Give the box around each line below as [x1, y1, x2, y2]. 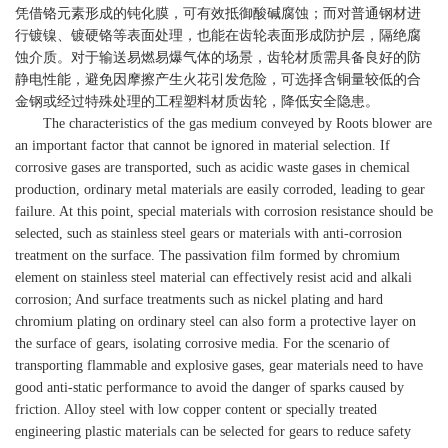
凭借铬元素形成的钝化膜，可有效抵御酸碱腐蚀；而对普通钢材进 [15, 6, 421, 21]
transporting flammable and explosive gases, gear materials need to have [15, 358, 423, 373]
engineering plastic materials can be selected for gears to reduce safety [15, 424, 411, 439]
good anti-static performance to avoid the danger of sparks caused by [15, 380, 404, 395]
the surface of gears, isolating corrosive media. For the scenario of [15, 336, 390, 351]
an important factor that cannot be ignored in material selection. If [15, 138, 390, 153]
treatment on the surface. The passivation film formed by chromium [15, 248, 400, 263]
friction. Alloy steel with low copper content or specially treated [15, 402, 377, 417]
